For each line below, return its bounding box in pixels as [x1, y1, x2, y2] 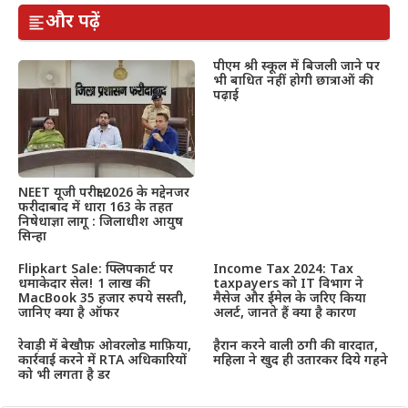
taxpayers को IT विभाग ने [213, 276, 363, 294]
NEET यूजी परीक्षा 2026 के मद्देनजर [18, 185, 189, 203]
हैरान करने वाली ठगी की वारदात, [213, 338, 378, 356]
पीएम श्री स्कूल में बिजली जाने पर [213, 58, 380, 76]
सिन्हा [18, 229, 46, 247]
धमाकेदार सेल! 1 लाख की [18, 276, 150, 294]
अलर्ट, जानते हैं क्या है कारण [213, 305, 356, 323]
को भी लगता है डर [18, 367, 110, 385]
